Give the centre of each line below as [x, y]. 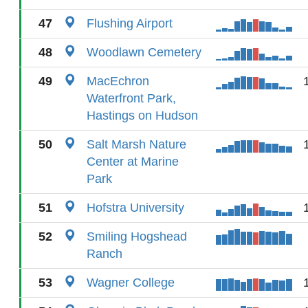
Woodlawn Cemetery [144, 52]
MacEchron [118, 81]
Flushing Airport [130, 23]
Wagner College [131, 283]
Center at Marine [133, 162]
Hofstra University [135, 208]
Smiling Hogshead [137, 236]
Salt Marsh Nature [136, 144]
